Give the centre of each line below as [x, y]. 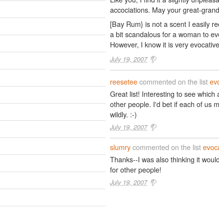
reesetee [124, 81]
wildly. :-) [123, 114]
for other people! [136, 169]
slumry [120, 147]
